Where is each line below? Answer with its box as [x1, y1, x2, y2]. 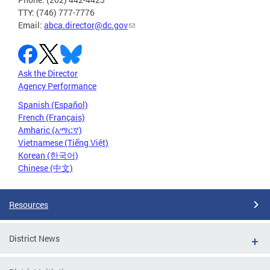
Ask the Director [18, 67, 78, 79]
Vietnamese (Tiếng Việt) [18, 136, 108, 148]
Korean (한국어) [18, 149, 78, 161]
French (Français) [18, 111, 85, 123]
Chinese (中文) [18, 162, 73, 174]
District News [9, 232, 60, 244]
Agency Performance [18, 80, 96, 92]
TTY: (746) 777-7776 [18, 6, 95, 18]
